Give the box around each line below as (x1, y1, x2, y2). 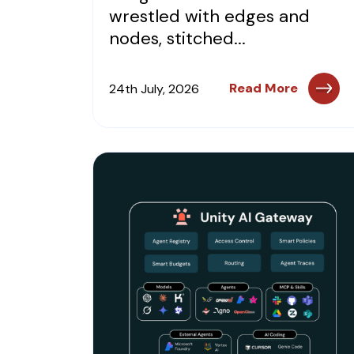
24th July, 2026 (109, 80, 199, 97)
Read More (228, 80, 298, 96)
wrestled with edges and (109, 5, 310, 28)
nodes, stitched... (109, 27, 246, 50)
